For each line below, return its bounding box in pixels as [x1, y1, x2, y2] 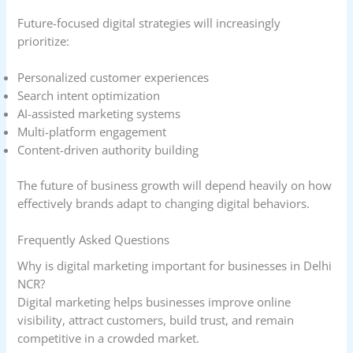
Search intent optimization [17, 87, 161, 104]
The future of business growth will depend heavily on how [17, 176, 333, 193]
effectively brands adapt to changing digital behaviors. [17, 195, 310, 211]
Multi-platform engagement [17, 124, 167, 140]
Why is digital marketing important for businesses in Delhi [17, 258, 333, 274]
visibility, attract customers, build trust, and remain [17, 312, 295, 329]
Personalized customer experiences [17, 69, 210, 86]
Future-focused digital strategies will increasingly [17, 14, 281, 31]
